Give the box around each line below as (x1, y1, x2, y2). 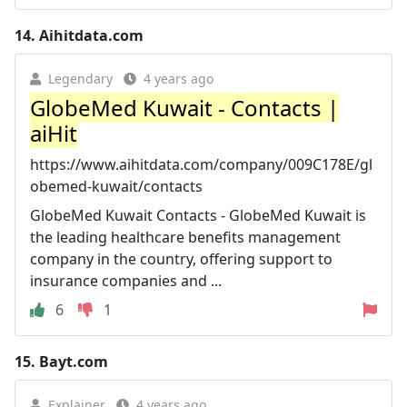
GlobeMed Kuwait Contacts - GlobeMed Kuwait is (30, 204, 366, 225)
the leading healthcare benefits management (30, 226, 341, 247)
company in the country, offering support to (30, 248, 333, 269)
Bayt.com (39, 351, 108, 372)
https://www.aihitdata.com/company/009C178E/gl (30, 154, 372, 174)
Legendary (48, 69, 113, 87)
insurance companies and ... (30, 270, 222, 291)
